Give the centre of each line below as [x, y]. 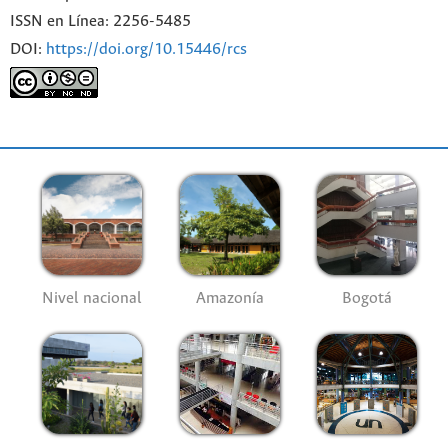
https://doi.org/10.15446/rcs [146, 49]
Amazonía [229, 299]
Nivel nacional [92, 299]
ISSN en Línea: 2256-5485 [100, 21]
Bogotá [367, 299]
